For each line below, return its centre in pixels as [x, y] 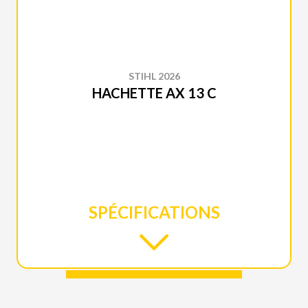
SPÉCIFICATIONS [154, 212]
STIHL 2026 [154, 76]
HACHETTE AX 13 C [154, 93]
